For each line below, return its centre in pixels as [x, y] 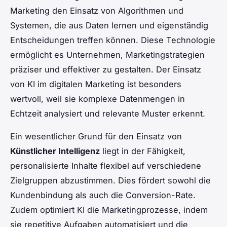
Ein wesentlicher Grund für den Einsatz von [96, 136]
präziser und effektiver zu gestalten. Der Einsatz [106, 69]
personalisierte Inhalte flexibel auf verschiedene [106, 165]
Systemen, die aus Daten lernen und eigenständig [109, 25]
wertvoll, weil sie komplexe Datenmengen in [98, 99]
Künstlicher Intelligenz [55, 151]
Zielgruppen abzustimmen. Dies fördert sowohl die [110, 180]
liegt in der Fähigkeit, [143, 151]
